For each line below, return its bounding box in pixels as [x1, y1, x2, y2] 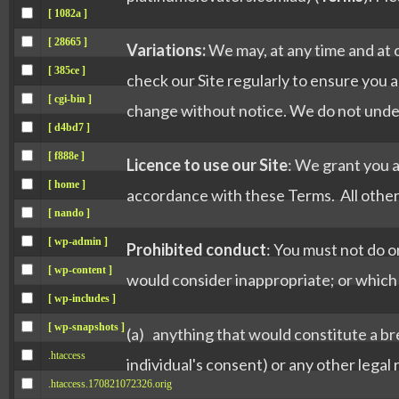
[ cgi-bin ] [48, 93, 92, 105]
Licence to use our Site [126, 155, 288, 175]
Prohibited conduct [126, 240, 266, 260]
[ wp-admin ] [48, 235, 108, 248]
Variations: [126, 40, 206, 61]
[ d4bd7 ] [48, 121, 90, 134]
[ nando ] [48, 207, 90, 219]
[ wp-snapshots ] [48, 321, 125, 333]
